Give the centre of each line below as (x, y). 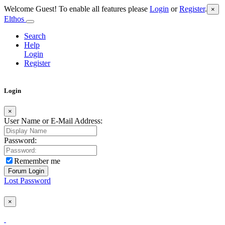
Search (35, 36)
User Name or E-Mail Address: (53, 121)
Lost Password (27, 181)
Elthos (15, 19)
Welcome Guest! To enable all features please (77, 9)
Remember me (37, 161)
